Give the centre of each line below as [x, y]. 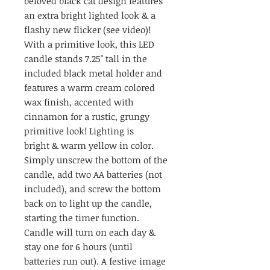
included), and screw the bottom [93, 188]
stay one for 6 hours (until [78, 246]
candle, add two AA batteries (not [93, 174]
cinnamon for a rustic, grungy [87, 116]
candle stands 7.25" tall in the [86, 58]
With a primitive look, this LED [89, 44]
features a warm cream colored [89, 87]
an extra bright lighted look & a [90, 15]
